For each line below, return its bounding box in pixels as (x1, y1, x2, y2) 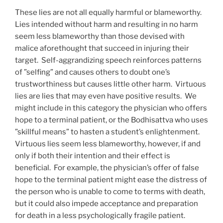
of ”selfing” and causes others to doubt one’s (15, 67, 170, 77)
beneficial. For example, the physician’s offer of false (15, 163, 199, 172)
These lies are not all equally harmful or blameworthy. (15, 7, 203, 17)
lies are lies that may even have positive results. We (15, 91, 197, 101)
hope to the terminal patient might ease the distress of (15, 175, 207, 184)
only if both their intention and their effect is (15, 151, 170, 160)
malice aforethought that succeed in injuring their (15, 43, 189, 53)
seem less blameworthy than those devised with (15, 31, 185, 41)
